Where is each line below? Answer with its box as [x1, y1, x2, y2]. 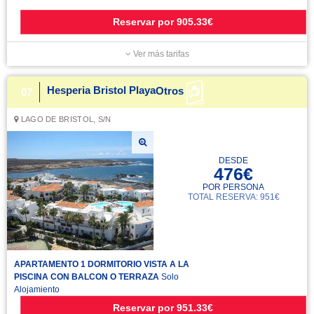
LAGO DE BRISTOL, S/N [18, 115, 111, 123]
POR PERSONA [203, 182, 265, 192]
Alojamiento [14, 285, 60, 294]
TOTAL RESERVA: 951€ [187, 192, 280, 202]
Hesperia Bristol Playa [47, 84, 156, 96]
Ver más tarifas [130, 49, 189, 59]
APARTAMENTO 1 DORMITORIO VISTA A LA [14, 259, 189, 269]
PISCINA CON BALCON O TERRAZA [14, 272, 159, 282]
